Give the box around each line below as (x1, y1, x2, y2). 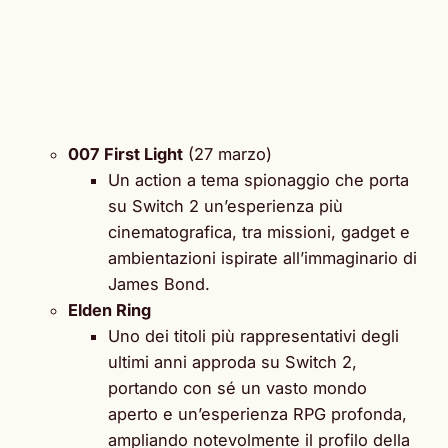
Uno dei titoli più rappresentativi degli (108, 325, 399, 346)
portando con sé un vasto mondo (108, 377, 367, 398)
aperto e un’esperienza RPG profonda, (108, 403, 407, 424)
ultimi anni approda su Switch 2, (108, 351, 357, 372)
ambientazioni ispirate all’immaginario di (108, 247, 417, 268)
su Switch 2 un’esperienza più (108, 195, 343, 216)
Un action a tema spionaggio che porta (108, 169, 409, 190)
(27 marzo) (183, 143, 272, 164)
